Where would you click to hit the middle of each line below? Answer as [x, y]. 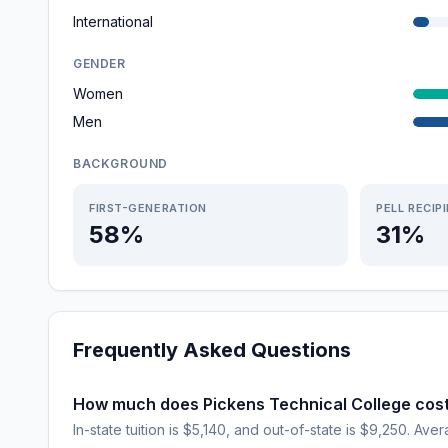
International [113, 21]
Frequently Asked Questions [212, 350]
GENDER [99, 63]
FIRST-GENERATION [148, 208]
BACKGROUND [120, 163]
